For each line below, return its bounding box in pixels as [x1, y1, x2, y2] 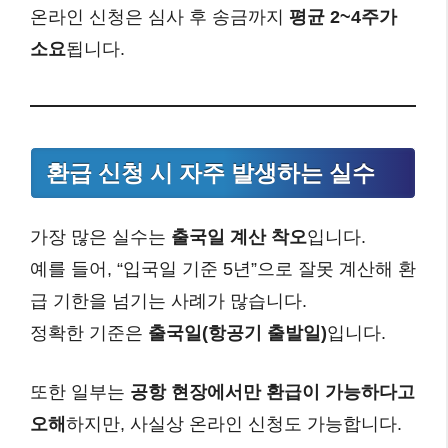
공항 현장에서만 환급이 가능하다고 [130, 382, 415, 403]
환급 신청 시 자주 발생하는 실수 [46, 160, 375, 186]
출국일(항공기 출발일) [148, 323, 327, 344]
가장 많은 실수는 [30, 227, 171, 248]
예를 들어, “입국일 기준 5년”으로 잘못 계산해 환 [30, 259, 416, 280]
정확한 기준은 [30, 323, 148, 344]
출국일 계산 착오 [171, 227, 307, 248]
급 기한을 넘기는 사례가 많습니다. [30, 291, 307, 312]
